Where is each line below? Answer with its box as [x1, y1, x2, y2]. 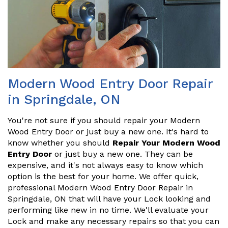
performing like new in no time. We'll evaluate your [8, 205, 209, 215]
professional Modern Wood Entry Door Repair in [8, 183, 193, 193]
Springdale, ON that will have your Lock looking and [8, 194, 211, 204]
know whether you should [8, 138, 112, 148]
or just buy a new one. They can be [52, 149, 193, 159]
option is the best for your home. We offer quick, [8, 172, 198, 182]
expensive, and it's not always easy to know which [8, 160, 203, 170]
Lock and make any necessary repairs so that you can [8, 216, 219, 226]
